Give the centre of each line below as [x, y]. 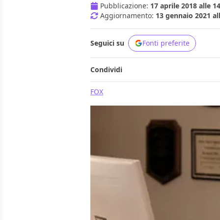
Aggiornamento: [128, 16]
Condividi [106, 70]
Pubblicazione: [125, 6]
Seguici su [107, 43]
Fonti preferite [166, 43]
